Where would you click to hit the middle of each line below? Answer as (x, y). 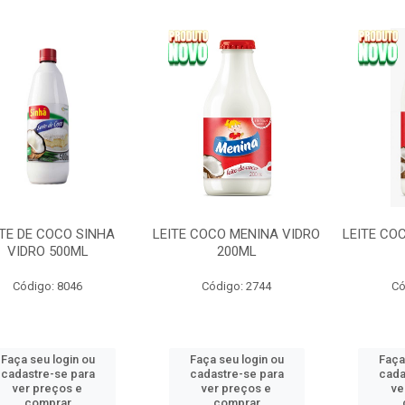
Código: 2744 (237, 286)
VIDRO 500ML (47, 251)
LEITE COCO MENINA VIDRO (237, 234)
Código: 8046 (48, 286)
